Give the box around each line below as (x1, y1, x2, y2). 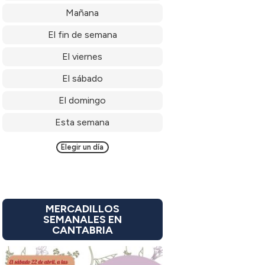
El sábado (62, 73, 103, 85)
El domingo (59, 95, 106, 106)
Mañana (66, 7, 99, 19)
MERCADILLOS (45, 202, 119, 216)
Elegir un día (61, 143, 104, 152)
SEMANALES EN (43, 213, 122, 227)
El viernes (62, 51, 103, 63)
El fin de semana (47, 29, 117, 41)
